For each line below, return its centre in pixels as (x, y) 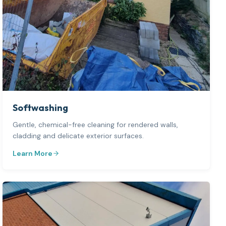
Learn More (33, 154)
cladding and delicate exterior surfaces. (78, 136)
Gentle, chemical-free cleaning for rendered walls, (96, 125)
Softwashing (41, 108)
